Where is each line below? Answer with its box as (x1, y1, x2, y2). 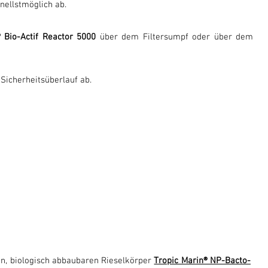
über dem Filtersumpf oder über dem (96, 32, 254, 42)
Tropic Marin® (154, 255, 211, 266)
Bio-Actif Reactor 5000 (4, 32, 96, 42)
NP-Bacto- (210, 255, 251, 266)
